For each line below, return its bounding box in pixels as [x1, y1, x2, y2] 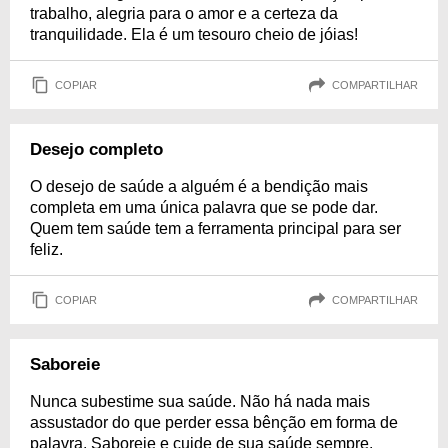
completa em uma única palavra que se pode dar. [30, 199, 378, 216]
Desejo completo [30, 140, 163, 159]
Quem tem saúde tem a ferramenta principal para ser [30, 220, 401, 237]
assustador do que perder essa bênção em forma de [30, 414, 398, 431]
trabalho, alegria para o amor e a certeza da [30, 5, 338, 22]
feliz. [30, 241, 63, 258]
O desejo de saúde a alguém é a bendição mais [30, 178, 368, 195]
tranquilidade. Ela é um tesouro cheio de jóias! [30, 26, 358, 43]
